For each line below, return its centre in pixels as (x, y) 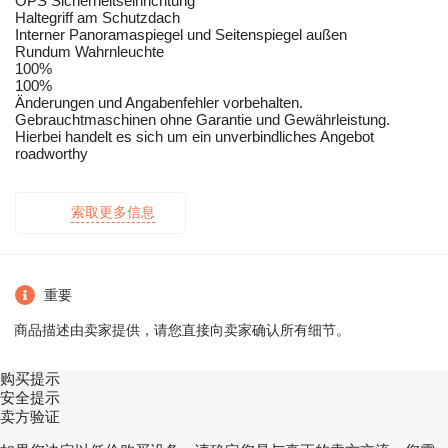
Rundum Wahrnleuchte (89, 51)
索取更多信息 (113, 211)
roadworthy (51, 153)
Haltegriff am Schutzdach (97, 17)
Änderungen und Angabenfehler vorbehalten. (159, 102)
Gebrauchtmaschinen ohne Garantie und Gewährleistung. (202, 119)
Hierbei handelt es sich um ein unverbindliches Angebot (194, 136)
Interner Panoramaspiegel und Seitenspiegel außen (181, 34)
